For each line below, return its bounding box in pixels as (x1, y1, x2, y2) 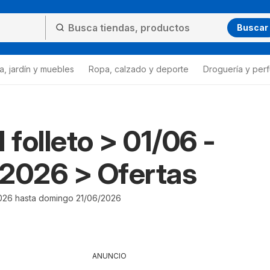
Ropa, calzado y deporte (89, 64, 189, 74)
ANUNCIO (92, 251, 127, 260)
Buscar (237, 22, 268, 33)
